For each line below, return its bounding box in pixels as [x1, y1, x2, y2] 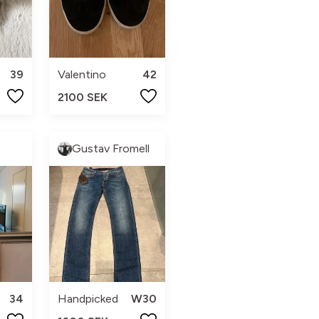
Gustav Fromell [71, 141, 150, 155]
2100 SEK [57, 90, 108, 104]
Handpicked [57, 291, 118, 305]
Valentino [57, 67, 106, 81]
